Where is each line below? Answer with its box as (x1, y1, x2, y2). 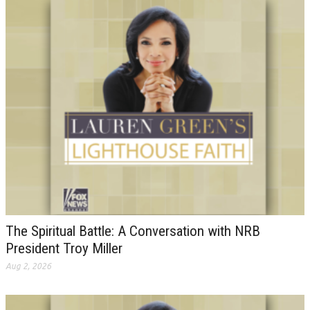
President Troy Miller (6, 239, 122, 257)
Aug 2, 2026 (6, 261, 51, 271)
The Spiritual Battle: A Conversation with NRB (6, 222, 260, 239)
